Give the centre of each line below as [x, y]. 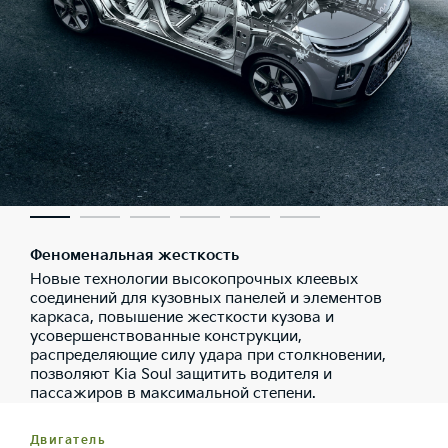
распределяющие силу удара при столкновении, [208, 356]
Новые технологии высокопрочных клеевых [194, 280]
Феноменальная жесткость [134, 256]
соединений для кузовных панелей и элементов [206, 299]
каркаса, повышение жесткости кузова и [182, 318]
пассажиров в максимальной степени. [173, 394]
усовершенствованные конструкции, [166, 337]
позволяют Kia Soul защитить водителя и [181, 375]
